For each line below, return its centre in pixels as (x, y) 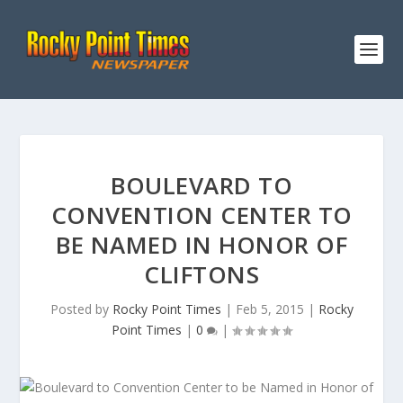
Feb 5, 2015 (269, 309)
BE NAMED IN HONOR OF (201, 245)
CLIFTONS (201, 274)
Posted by (81, 309)
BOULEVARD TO (201, 185)
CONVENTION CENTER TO (201, 215)
